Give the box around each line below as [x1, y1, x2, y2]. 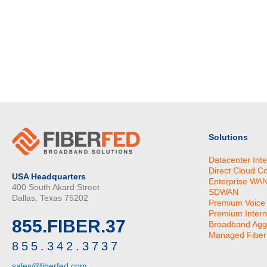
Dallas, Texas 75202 [12, 193, 88, 203]
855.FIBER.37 [12, 216, 126, 237]
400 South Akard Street [12, 182, 100, 192]
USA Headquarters [12, 171, 86, 181]
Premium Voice [208, 197, 265, 207]
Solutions [208, 132, 248, 142]
